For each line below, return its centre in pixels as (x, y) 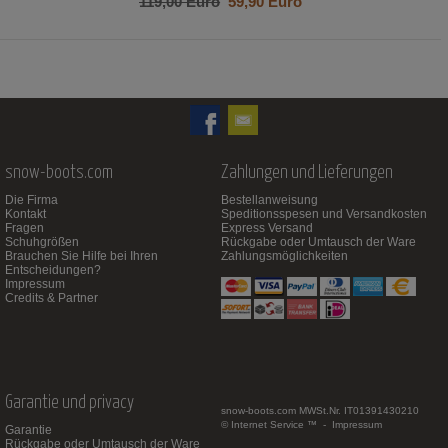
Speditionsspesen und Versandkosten (324, 213)
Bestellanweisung (270, 199)
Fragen (24, 227)
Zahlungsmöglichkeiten (285, 255)
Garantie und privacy (69, 402)
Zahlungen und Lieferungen (307, 172)
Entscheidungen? (53, 269)
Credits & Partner (51, 297)
